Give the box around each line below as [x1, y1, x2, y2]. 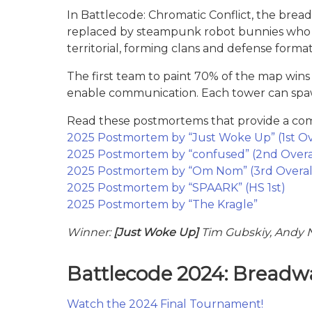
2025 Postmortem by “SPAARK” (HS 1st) [67, 180, 286, 194]
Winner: [67, 225, 114, 239]
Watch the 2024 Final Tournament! [67, 297, 263, 311]
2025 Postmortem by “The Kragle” [67, 197, 258, 211]
